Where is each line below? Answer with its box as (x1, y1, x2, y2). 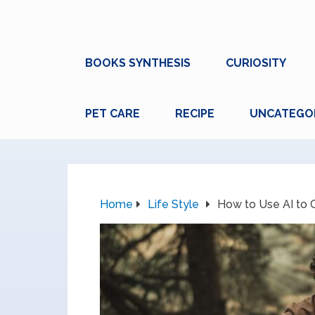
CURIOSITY (226, 56, 286, 70)
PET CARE (85, 107, 140, 120)
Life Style (148, 198, 199, 211)
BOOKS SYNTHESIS (85, 56, 191, 70)
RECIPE (175, 107, 214, 120)
